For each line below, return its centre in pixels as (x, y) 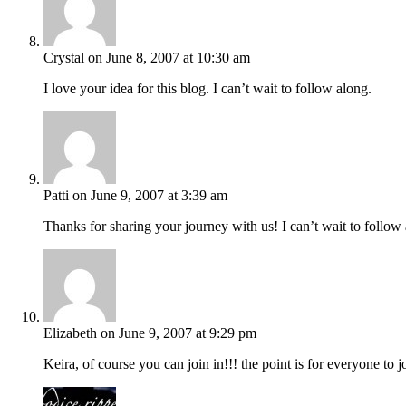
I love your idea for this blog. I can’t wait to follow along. (208, 88)
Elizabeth (70, 333)
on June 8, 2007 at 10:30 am (169, 57)
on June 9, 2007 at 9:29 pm (179, 333)
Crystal (64, 57)
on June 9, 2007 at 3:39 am (150, 195)
